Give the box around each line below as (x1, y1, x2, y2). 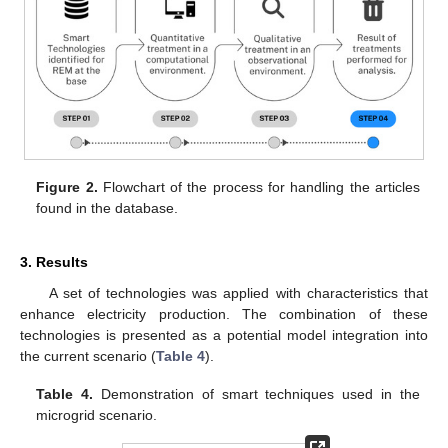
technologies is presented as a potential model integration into (20, 326, 428, 343)
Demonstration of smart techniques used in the (93, 386, 420, 403)
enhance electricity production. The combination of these (20, 305, 428, 322)
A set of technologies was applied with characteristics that (48, 284, 428, 301)
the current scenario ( (20, 347, 156, 364)
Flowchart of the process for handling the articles (97, 179, 420, 196)
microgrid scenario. (36, 407, 158, 424)
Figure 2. (36, 179, 98, 196)
